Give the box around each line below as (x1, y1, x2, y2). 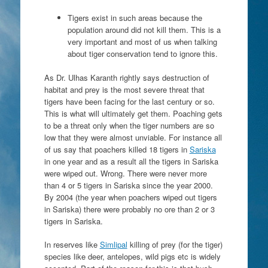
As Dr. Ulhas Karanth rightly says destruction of (44, 71, 209, 83)
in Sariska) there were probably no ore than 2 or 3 (44, 203, 215, 215)
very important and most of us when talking (67, 35, 217, 47)
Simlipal (99, 239, 127, 250)
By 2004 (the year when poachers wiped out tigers (44, 191, 217, 203)
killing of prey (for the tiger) (127, 239, 223, 250)
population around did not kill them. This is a (67, 23, 221, 35)
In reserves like (44, 239, 100, 250)
